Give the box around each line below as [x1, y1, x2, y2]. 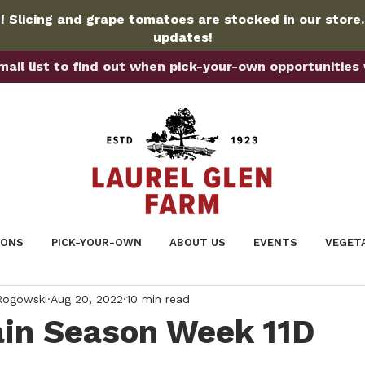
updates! [153, 29, 213, 45]
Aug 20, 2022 [51, 292, 123, 306]
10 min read [126, 292, 190, 306]
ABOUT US [169, 236, 226, 248]
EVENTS [253, 236, 297, 248]
